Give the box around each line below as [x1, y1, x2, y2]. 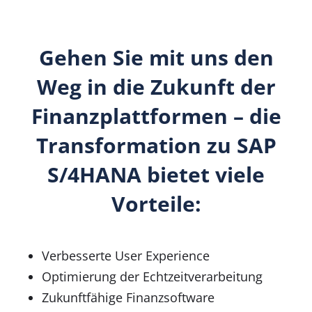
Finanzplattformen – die [31, 101, 281, 130]
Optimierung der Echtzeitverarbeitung [42, 267, 263, 285]
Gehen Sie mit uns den [38, 42, 274, 72]
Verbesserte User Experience [42, 247, 210, 264]
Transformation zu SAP [36, 130, 276, 159]
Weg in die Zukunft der [36, 72, 276, 101]
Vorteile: [111, 189, 201, 218]
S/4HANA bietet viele [47, 159, 265, 189]
